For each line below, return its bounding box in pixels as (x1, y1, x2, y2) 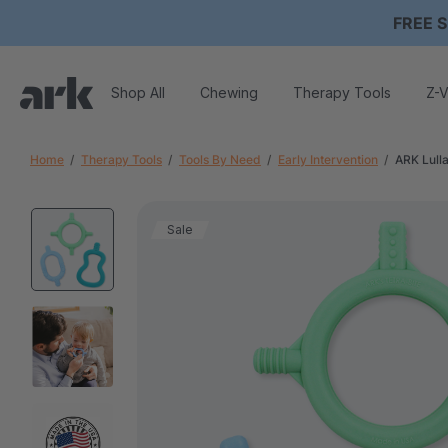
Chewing (200, 83, 258, 101)
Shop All (111, 83, 165, 101)
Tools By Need (179, 152, 261, 167)
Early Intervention (278, 152, 378, 167)
